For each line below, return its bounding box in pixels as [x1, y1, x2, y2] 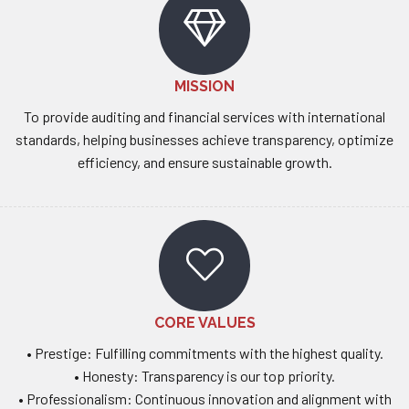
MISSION [174, 78, 235, 96]
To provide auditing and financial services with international [24, 108, 385, 126]
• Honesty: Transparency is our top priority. [74, 367, 335, 385]
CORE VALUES [153, 314, 256, 332]
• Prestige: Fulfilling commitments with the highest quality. [26, 344, 383, 362]
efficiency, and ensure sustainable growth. [77, 153, 332, 172]
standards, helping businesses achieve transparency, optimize [16, 131, 393, 149]
